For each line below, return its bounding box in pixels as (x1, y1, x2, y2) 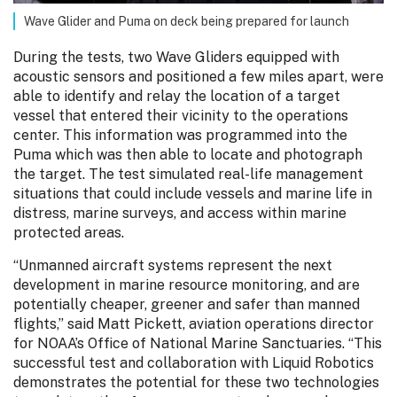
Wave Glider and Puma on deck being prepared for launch (24, 14, 349, 29)
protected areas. (13, 224, 128, 242)
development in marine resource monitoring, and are (13, 276, 360, 293)
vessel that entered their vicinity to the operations (13, 107, 348, 125)
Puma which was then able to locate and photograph (13, 146, 362, 164)
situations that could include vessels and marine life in (13, 185, 372, 203)
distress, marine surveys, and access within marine (13, 205, 346, 222)
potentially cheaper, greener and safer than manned (13, 295, 360, 313)
